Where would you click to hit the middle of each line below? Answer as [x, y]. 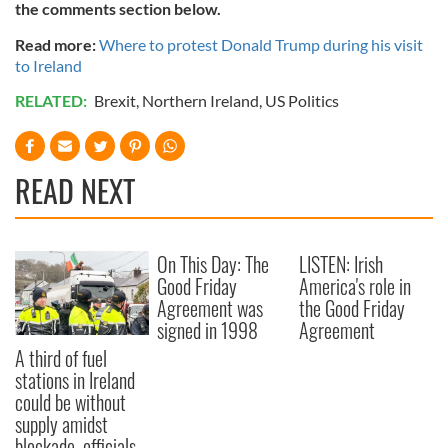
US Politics [302, 100]
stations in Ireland [75, 379]
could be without [70, 401]
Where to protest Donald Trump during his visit [261, 44]
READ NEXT [75, 190]
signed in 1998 [208, 330]
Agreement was [210, 308]
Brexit [115, 100]
